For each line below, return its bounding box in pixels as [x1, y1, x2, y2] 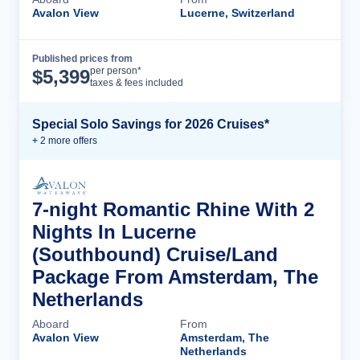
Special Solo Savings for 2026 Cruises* [32, 117, 269, 132]
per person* [90, 65, 141, 77]
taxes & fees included [90, 77, 183, 89]
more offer [46, 135, 92, 147]
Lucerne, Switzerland [180, 6, 295, 20]
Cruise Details [227, 63, 312, 78]
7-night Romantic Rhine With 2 [32, 198, 314, 221]
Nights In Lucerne [32, 221, 196, 243]
